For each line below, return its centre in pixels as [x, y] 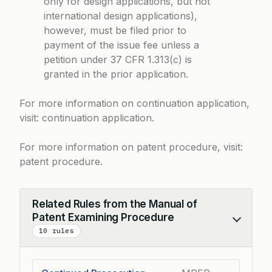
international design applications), [121, 16]
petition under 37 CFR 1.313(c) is [118, 59]
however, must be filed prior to [115, 30]
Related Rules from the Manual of [115, 204]
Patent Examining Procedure [103, 217]
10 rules [56, 231]
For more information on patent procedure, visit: [131, 147]
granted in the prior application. [116, 74]
